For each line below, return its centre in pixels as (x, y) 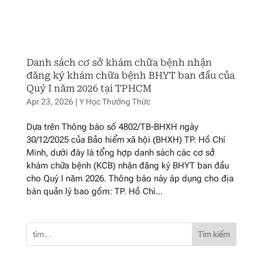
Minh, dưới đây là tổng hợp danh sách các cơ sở (120, 153)
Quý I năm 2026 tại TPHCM (89, 89)
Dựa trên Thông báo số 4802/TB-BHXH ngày (112, 127)
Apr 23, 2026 (50, 102)
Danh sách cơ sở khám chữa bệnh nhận (119, 63)
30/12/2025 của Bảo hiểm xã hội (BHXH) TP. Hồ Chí (126, 140)
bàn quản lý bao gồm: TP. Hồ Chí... (94, 192)
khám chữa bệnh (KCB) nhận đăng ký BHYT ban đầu (127, 166)
